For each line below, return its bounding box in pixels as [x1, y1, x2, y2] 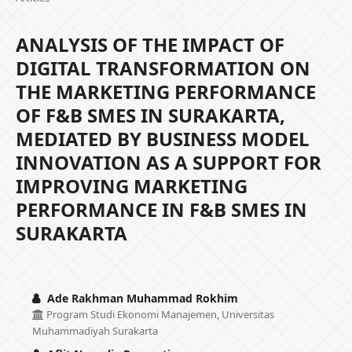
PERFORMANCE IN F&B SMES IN [15, 196, 307, 222]
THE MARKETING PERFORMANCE [15, 78, 316, 104]
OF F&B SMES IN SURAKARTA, [15, 101, 285, 128]
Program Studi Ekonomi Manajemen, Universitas [43, 306, 274, 321]
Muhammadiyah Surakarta [31, 323, 158, 338]
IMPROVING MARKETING [15, 172, 247, 199]
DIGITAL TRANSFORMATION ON [15, 54, 310, 81]
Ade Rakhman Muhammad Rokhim [43, 290, 238, 306]
